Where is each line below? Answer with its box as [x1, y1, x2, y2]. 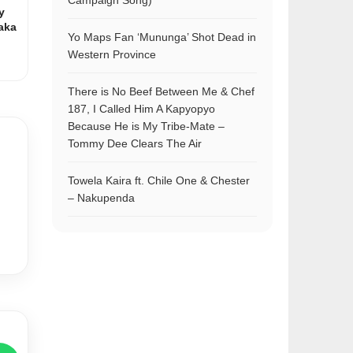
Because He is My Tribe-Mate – [68, 120, 225, 132]
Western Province [68, 48, 156, 61]
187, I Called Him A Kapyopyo [68, 102, 215, 115]
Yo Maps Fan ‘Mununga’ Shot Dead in [68, 31, 256, 43]
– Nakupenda [68, 191, 135, 204]
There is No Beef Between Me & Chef [68, 85, 255, 98]
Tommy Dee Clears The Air [68, 137, 202, 150]
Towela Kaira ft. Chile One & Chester [68, 174, 250, 187]
